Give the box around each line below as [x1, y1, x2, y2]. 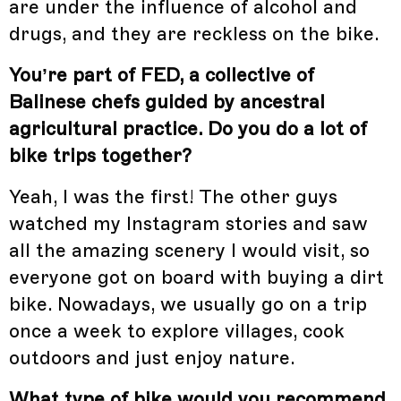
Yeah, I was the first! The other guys [9, 185, 337, 209]
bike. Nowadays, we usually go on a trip [9, 293, 367, 317]
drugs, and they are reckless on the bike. [9, 22, 380, 47]
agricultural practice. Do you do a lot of [9, 117, 367, 141]
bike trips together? [9, 144, 192, 168]
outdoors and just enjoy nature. [9, 346, 295, 371]
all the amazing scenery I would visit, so [9, 239, 370, 263]
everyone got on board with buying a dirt [9, 266, 384, 290]
